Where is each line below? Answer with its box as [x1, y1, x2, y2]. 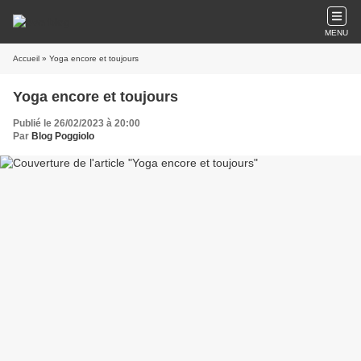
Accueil [13, 54, 39, 63]
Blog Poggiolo [31, 131, 94, 142]
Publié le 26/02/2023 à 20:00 [13, 118, 140, 129]
